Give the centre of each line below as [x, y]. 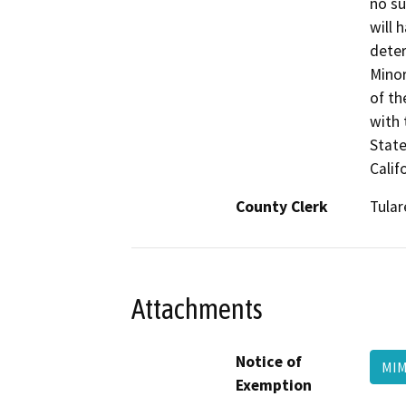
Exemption [274, 385]
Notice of [269, 361]
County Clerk [282, 207]
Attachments [197, 309]
